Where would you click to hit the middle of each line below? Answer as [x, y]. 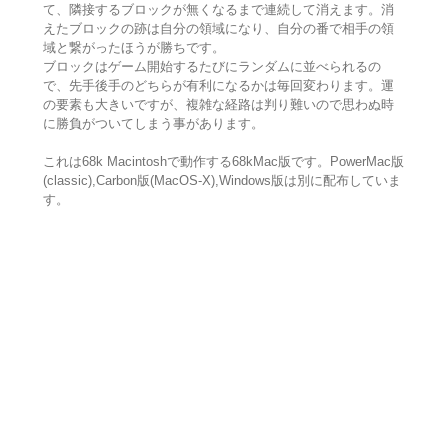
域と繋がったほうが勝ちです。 [133, 48]
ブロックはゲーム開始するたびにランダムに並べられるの [211, 67]
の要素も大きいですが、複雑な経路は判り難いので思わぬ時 [218, 105]
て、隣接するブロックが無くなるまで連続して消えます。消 [218, 10]
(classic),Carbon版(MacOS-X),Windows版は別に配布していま [221, 181]
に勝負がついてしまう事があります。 [153, 124]
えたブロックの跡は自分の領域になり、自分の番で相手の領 [218, 29]
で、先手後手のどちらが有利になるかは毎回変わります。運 [218, 86]
